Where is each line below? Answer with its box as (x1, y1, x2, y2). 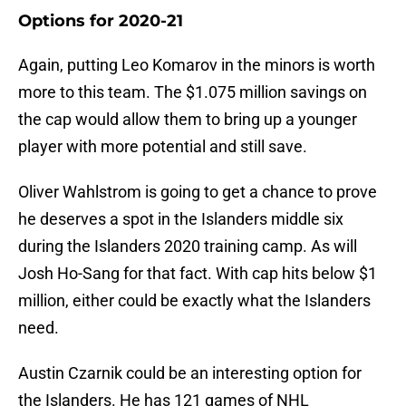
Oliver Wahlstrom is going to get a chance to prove (18, 182, 377, 202)
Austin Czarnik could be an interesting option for (18, 363, 362, 383)
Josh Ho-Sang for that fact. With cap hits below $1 (18, 264, 377, 284)
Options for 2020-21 (18, 11, 183, 32)
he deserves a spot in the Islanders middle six (18, 209, 343, 229)
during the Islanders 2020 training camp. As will (18, 237, 357, 256)
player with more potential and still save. (18, 137, 307, 157)
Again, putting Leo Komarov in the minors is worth (18, 55, 375, 75)
